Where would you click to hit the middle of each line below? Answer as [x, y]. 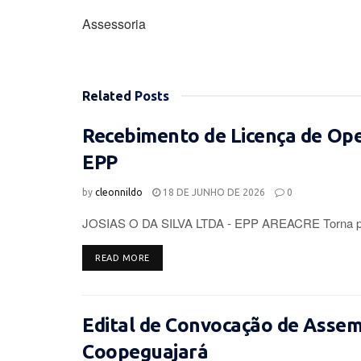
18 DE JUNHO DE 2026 [213, 193]
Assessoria [114, 24]
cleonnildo [119, 193]
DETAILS [167, 257]
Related [107, 96]
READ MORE [122, 258]
